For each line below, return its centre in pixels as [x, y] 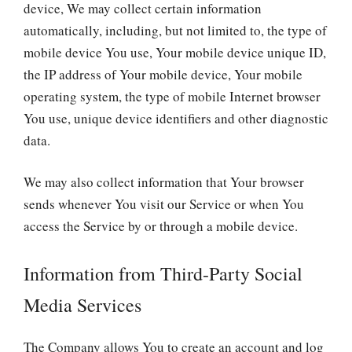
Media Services [82, 304]
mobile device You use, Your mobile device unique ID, [175, 52]
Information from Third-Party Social [163, 273]
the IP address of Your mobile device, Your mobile [163, 74]
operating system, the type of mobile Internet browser [172, 96]
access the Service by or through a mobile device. [161, 226]
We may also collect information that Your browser [164, 182]
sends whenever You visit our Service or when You [164, 204]
